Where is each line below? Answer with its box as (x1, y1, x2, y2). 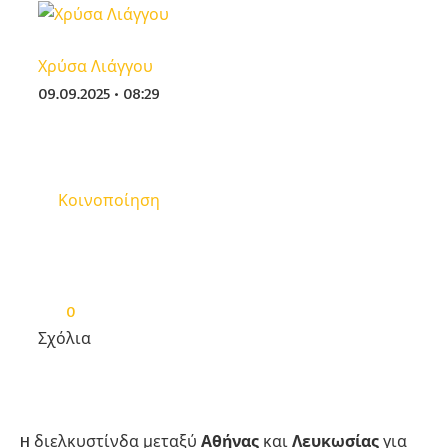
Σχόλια (38, 328, 91, 349)
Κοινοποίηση (58, 189, 160, 210)
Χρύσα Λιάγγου (38, 55, 153, 76)
